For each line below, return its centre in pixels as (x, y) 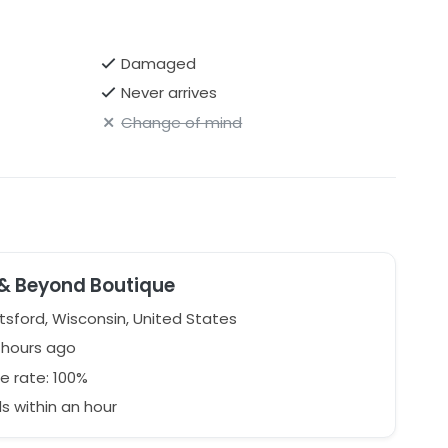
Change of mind (182, 122)
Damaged (159, 63)
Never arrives (169, 93)
